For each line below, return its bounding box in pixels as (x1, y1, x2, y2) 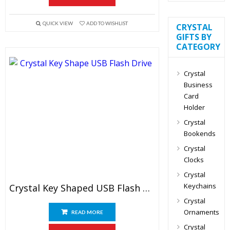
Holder (183, 103, 205, 112)
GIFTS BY (176, 31, 212, 43)
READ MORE (71, 209, 103, 215)
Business (183, 80, 213, 89)
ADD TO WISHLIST (86, 20, 128, 26)
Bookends (183, 129, 216, 138)
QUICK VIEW (42, 20, 73, 26)
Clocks (183, 155, 204, 164)
